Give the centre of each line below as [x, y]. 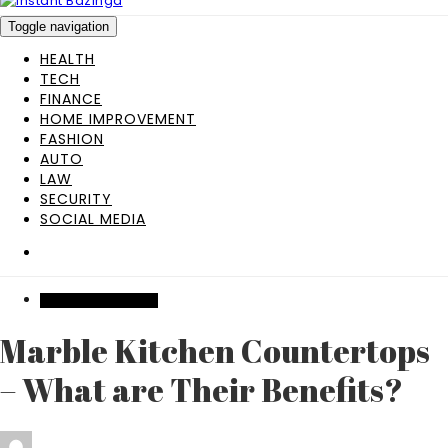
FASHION [72, 139]
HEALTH [67, 59]
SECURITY [76, 199]
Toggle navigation [58, 26]
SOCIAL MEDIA [93, 219]
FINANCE [71, 99]
